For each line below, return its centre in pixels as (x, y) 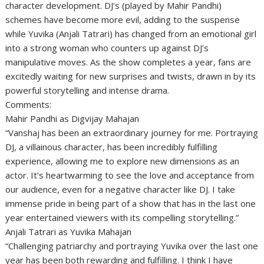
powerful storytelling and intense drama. (88, 90)
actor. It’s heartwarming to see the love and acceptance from (130, 175)
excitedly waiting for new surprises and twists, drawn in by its (131, 76)
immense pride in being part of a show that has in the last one (131, 204)
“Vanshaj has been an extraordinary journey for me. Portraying (132, 133)
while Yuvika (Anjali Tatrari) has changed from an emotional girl (131, 34)
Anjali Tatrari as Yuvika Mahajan (69, 232)
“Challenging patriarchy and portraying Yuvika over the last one (132, 246)
